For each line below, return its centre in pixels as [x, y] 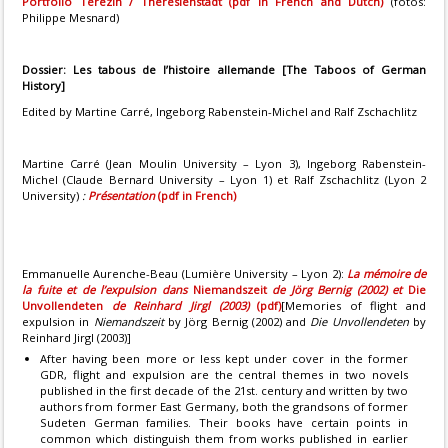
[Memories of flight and [353, 305]
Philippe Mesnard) [70, 17]
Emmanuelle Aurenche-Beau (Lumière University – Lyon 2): [185, 273]
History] [43, 85]
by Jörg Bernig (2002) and [239, 321]
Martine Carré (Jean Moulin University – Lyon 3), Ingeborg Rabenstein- [224, 163]
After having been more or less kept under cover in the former [224, 358]
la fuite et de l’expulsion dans [107, 289]
